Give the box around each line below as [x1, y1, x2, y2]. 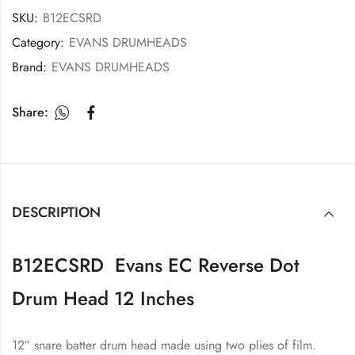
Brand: [12, 57, 51, 76]
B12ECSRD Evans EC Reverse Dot [12, 251, 300, 280]
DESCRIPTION [12, 202, 101, 223]
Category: [12, 32, 68, 52]
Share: [12, 103, 48, 122]
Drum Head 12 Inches [12, 284, 194, 313]
